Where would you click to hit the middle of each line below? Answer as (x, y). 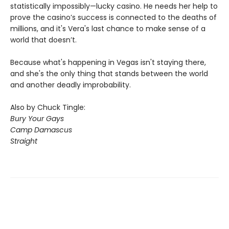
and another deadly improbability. (71, 85)
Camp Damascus (41, 130)
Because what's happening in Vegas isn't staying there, (108, 62)
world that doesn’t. (43, 40)
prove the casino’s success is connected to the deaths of (113, 17)
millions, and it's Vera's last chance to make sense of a (108, 28)
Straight (24, 141)
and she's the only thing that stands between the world (109, 73)
